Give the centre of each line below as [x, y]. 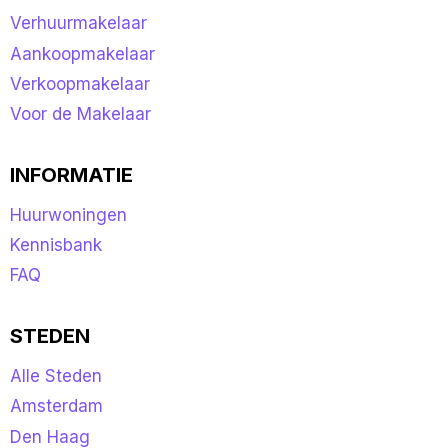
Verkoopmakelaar [80, 83]
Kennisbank [56, 245]
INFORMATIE [71, 175]
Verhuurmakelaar [78, 23]
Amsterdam [56, 406]
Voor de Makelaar [80, 114]
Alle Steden [56, 375]
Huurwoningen [68, 214]
